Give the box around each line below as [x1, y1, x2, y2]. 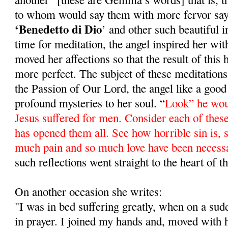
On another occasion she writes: [15, 183, 162, 199]
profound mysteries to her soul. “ [15, 95, 165, 110]
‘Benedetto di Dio [15, 20, 102, 38]
